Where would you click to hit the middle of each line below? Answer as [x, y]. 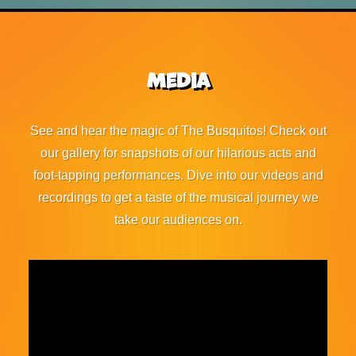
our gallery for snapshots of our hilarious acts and [178, 153]
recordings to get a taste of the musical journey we [178, 197]
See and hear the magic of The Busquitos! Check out [178, 131]
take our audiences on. [178, 220]
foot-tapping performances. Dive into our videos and [178, 175]
